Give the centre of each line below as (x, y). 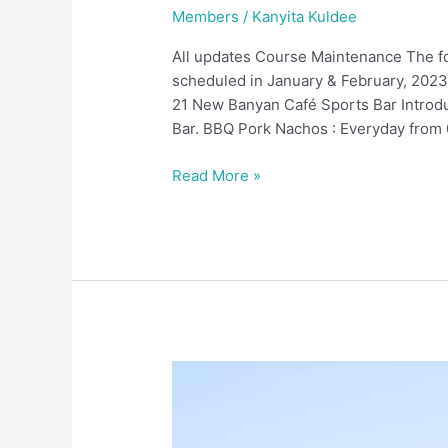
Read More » (217, 175)
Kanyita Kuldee (305, 17)
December (208, 371)
